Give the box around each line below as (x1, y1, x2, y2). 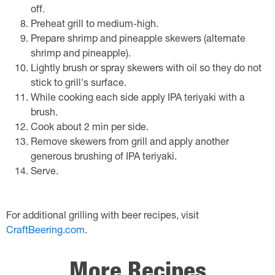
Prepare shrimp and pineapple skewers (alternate (31, 35, 246, 45)
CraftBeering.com (6, 227, 85, 236)
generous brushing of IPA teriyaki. (31, 153, 177, 163)
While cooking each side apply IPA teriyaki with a (31, 94, 245, 104)
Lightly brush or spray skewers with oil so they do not (31, 64, 261, 74)
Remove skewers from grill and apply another (31, 138, 229, 148)
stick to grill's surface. (31, 79, 126, 89)
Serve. (31, 168, 58, 177)
